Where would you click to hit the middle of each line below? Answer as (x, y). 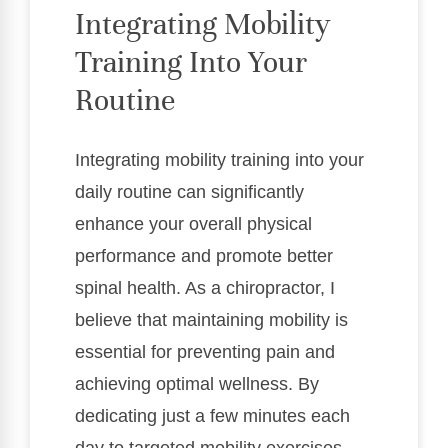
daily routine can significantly (189, 192)
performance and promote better (204, 256)
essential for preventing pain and (205, 352)
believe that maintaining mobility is (211, 320)
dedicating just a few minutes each (212, 416)
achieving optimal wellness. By (197, 384)
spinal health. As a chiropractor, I (205, 288)
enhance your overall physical (193, 224)
